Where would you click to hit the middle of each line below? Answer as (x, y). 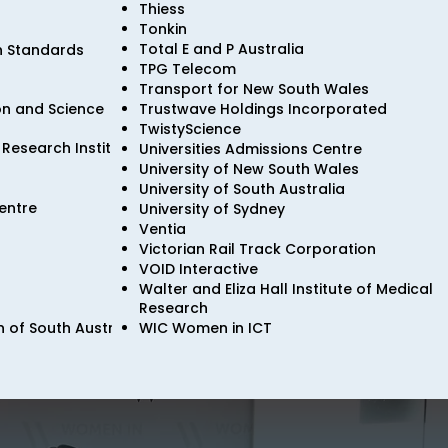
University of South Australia (242, 189)
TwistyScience (190, 129)
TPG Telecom (187, 69)
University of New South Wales (249, 169)
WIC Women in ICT (205, 328)
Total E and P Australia (221, 49)
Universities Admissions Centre (250, 149)
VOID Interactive (198, 269)
